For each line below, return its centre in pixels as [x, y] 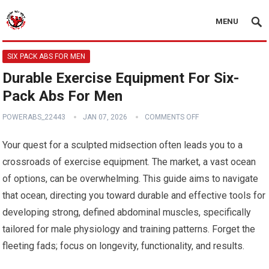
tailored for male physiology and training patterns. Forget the [129, 229]
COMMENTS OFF [172, 117]
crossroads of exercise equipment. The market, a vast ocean [129, 162]
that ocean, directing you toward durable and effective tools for [134, 195]
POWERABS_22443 [34, 117]
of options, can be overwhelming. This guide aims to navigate [131, 179]
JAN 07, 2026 [105, 117]
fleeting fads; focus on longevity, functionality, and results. [124, 246]
